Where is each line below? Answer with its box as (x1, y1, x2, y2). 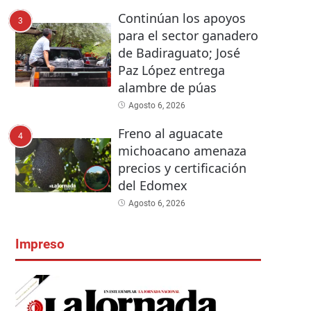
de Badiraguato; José (117, 44, 240, 62)
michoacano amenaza (117, 142, 246, 160)
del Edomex (117, 177, 187, 194)
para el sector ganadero (117, 27, 258, 44)
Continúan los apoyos (117, 10, 246, 27)
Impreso (15, 237, 65, 253)
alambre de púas (117, 79, 217, 96)
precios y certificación (117, 160, 246, 177)
